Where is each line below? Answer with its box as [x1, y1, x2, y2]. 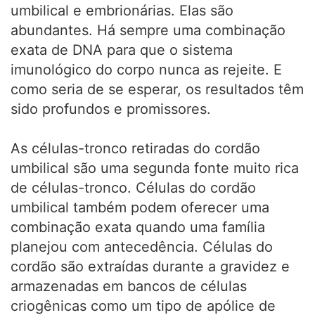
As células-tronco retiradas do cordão [11, 140, 260, 157]
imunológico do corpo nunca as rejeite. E [11, 61, 282, 78]
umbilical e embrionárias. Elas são [11, 2, 233, 19]
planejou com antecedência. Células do [11, 238, 273, 255]
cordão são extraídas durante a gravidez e [11, 258, 290, 275]
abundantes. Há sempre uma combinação [11, 22, 285, 39]
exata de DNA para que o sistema [11, 41, 233, 58]
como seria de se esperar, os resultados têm [11, 81, 304, 98]
